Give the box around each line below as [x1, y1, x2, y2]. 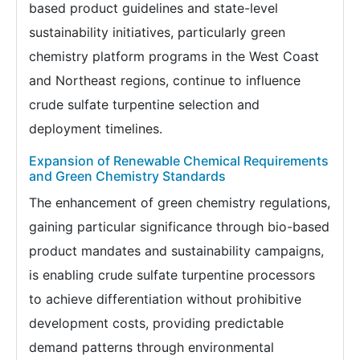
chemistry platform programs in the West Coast [29, 48, 319, 65]
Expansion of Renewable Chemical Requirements [29, 153, 329, 170]
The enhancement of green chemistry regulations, [29, 194, 330, 211]
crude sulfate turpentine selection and [29, 96, 260, 113]
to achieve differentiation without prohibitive [29, 291, 301, 308]
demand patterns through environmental [29, 339, 274, 356]
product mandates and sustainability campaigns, [29, 243, 324, 260]
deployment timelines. [29, 121, 162, 137]
